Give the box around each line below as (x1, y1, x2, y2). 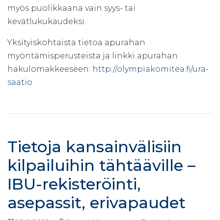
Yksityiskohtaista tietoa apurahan (7, 37, 145, 47)
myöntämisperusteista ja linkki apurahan (7, 51, 178, 60)
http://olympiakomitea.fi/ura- (92, 64, 209, 74)
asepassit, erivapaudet (7, 192, 186, 212)
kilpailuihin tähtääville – (7, 155, 195, 175)
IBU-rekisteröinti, (7, 174, 141, 193)
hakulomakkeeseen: (7, 64, 92, 74)
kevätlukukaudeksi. (7, 16, 86, 26)
